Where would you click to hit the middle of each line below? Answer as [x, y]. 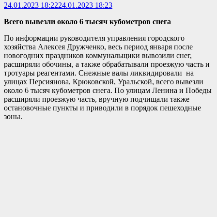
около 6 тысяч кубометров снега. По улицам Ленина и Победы [108, 90]
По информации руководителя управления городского [94, 38]
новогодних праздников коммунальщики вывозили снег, [98, 55]
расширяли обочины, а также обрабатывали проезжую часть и [107, 64]
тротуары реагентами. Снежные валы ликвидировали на [99, 73]
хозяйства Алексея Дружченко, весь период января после [98, 46]
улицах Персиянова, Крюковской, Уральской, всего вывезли [104, 81]
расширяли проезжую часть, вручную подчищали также [97, 99]
